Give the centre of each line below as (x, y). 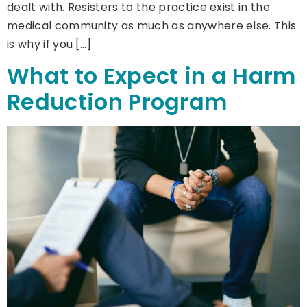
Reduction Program (117, 102)
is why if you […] (49, 44)
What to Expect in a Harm (151, 76)
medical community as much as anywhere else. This (152, 25)
